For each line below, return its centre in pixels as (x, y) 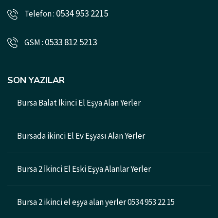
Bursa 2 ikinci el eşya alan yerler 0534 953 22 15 (96, 202)
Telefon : (39, 14)
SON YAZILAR (36, 80)
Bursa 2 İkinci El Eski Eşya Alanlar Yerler (84, 169)
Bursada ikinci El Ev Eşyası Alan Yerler (81, 136)
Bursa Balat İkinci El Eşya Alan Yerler (79, 102)
